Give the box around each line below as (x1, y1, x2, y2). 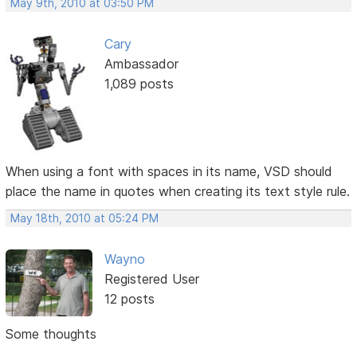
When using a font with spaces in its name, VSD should (6, 163, 333, 180)
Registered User (104, 271, 199, 288)
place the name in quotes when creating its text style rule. (6, 183, 351, 200)
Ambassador (104, 56, 178, 73)
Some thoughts (6, 325, 97, 342)
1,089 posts (104, 76, 174, 92)
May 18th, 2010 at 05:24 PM (10, 212, 159, 226)
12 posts (104, 291, 155, 308)
